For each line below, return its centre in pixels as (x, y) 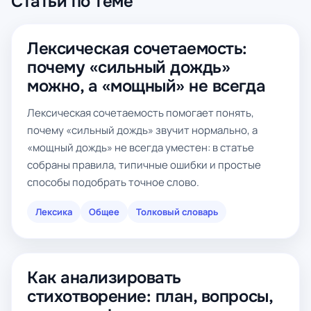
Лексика (54, 212)
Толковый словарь (177, 212)
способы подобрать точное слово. (113, 182)
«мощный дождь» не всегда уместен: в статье (141, 148)
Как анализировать (104, 278)
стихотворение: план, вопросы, (150, 296)
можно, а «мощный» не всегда (146, 86)
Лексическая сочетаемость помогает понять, (141, 113)
